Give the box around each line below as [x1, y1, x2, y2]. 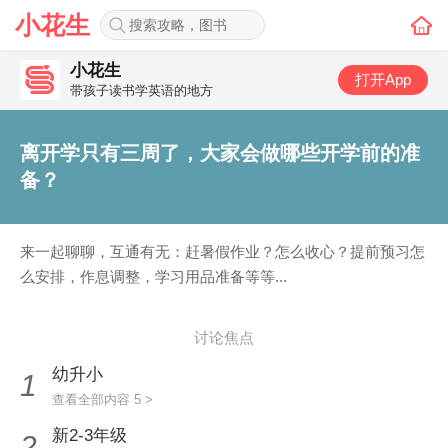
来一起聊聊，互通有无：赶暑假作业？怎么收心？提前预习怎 [20, 243, 425, 260]
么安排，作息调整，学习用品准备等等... [20, 268, 287, 285]
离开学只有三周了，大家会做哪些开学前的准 [20, 142, 420, 164]
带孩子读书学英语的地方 [70, 83, 213, 98]
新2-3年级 [52, 426, 127, 445]
